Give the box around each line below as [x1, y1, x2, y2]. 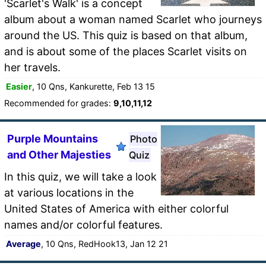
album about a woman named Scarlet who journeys [4, 12, 262, 26]
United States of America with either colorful [4, 202, 229, 215]
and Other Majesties [7, 148, 111, 161]
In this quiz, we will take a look [4, 170, 157, 183]
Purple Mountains [7, 132, 98, 145]
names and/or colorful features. [4, 218, 163, 231]
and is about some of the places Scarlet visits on [4, 45, 247, 58]
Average [6, 238, 41, 249]
